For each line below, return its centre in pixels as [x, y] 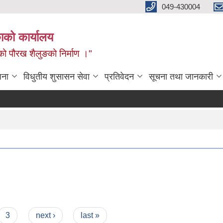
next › [45, 215]
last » [90, 215]
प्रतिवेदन [119, 77]
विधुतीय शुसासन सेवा [56, 77]
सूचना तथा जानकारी [181, 77]
